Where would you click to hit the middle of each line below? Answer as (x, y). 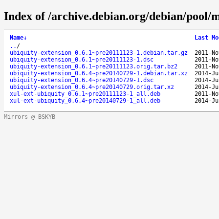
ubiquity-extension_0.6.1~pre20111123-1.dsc (82, 59)
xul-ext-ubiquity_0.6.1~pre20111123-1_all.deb (85, 94)
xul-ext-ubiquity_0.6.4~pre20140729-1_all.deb (85, 100)
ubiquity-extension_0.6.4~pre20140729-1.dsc (82, 80)
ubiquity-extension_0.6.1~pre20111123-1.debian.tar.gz (99, 53)
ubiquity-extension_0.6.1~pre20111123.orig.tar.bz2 (94, 66)
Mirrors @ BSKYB (30, 117)
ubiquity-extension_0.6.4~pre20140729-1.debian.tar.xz (99, 73)
